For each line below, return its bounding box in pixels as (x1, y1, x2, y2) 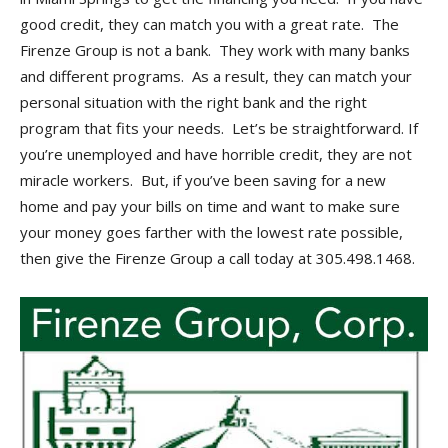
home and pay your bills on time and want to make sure (20, 195, 400, 216)
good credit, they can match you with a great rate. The (20, 13, 399, 34)
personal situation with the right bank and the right (20, 91, 367, 112)
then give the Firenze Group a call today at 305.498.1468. (20, 247, 415, 268)
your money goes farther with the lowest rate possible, (20, 221, 403, 242)
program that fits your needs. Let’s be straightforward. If (20, 117, 418, 138)
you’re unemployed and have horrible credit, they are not (20, 143, 412, 164)
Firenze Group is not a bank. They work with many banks (20, 39, 410, 60)
